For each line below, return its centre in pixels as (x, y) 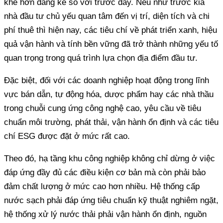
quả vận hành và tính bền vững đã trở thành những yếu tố (111, 44)
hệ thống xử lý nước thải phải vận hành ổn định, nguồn (105, 214)
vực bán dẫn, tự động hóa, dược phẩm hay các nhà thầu (109, 94)
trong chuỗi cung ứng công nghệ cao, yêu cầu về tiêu (103, 108)
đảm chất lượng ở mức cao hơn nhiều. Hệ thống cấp (102, 186)
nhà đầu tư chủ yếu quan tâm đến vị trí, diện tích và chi (107, 16)
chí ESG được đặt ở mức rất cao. (67, 136)
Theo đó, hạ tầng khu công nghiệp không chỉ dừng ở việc (110, 158)
